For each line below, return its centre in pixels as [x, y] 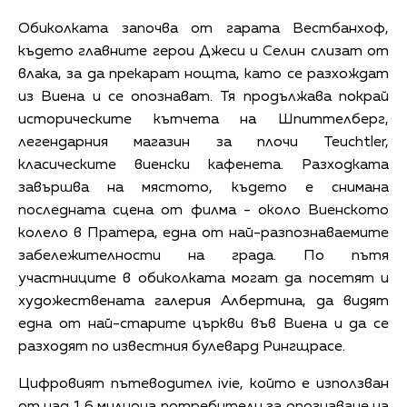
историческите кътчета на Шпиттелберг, [203, 119]
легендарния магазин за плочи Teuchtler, [203, 142]
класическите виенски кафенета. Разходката [203, 165]
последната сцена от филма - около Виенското [203, 210]
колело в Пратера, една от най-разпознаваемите [203, 233]
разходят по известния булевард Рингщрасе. [182, 347]
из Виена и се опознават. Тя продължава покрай [203, 97]
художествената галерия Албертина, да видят [203, 301]
